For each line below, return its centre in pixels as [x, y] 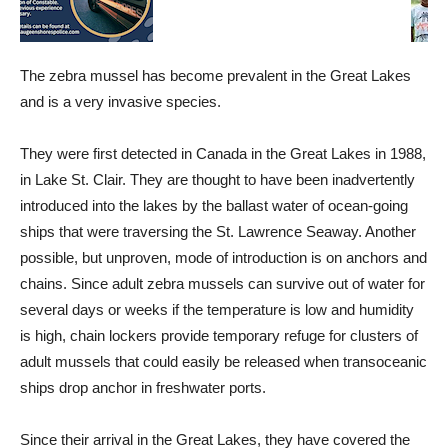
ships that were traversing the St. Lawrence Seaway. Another [218, 231]
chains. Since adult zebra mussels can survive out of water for [222, 283]
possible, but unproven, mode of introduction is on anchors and [223, 257]
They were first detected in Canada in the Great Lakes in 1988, [223, 153]
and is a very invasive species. [120, 101]
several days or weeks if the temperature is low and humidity [217, 309]
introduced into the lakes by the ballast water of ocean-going [214, 205]
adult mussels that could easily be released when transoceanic [223, 361]
